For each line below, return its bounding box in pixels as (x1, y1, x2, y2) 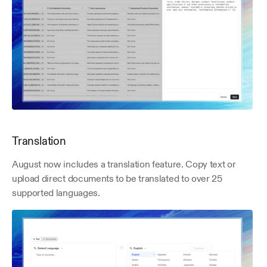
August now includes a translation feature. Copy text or (12, 158, 236, 170)
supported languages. (12, 187, 100, 198)
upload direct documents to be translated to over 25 (12, 172, 222, 184)
